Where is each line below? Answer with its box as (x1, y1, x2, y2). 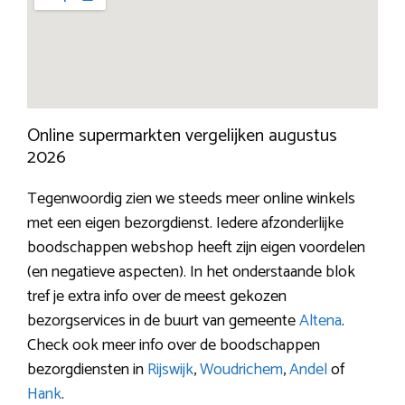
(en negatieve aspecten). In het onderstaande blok (27, 258, 355, 286)
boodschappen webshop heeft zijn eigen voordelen (27, 233, 365, 261)
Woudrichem (200, 355, 283, 383)
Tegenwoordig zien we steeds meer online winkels (27, 184, 355, 212)
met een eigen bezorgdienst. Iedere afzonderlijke (27, 209, 344, 237)
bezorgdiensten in (27, 355, 147, 383)
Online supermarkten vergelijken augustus (27, 120, 337, 151)
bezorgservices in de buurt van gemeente (27, 306, 299, 334)
